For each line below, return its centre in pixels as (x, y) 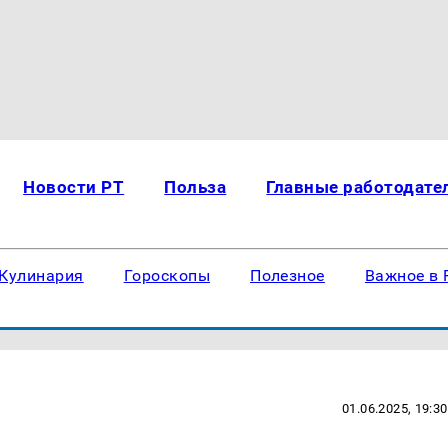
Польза (195, 187)
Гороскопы (167, 275)
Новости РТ (74, 187)
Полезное (287, 275)
